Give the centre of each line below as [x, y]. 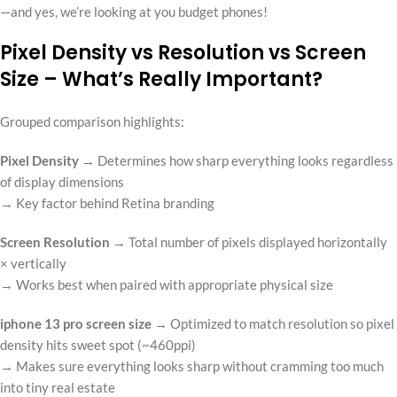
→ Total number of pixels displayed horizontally [249, 241]
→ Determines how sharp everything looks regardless [236, 160]
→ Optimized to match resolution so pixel [273, 323]
